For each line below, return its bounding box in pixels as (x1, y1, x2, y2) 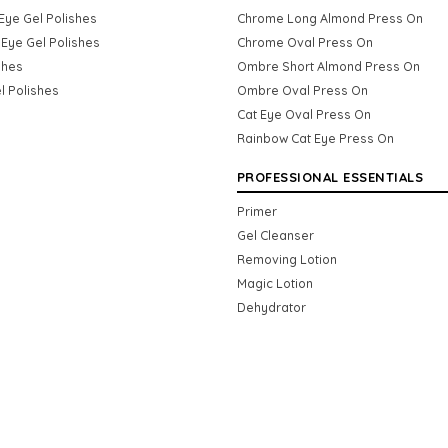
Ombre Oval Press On (236, 81, 368, 98)
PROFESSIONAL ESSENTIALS (236, 168, 423, 185)
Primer (236, 202, 277, 219)
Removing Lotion (236, 250, 337, 267)
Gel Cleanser (236, 226, 314, 243)
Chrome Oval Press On (236, 33, 373, 50)
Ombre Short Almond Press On (236, 57, 420, 74)
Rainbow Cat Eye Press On (236, 129, 394, 146)
